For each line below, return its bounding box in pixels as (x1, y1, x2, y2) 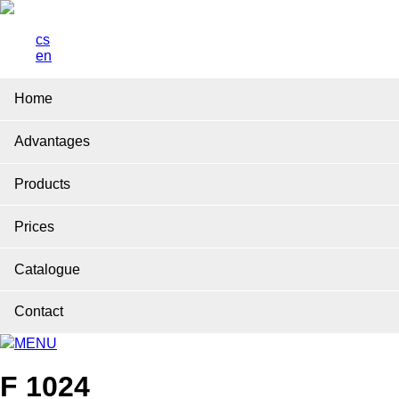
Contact (14, 304, 63, 320)
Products (14, 175, 70, 191)
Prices (14, 218, 54, 234)
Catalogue (14, 261, 80, 277)
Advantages (14, 134, 90, 150)
